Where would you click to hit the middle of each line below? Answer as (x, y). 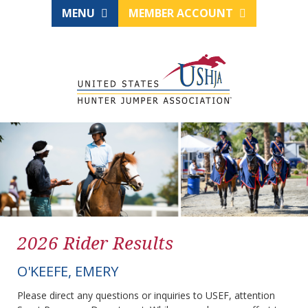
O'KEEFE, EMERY (68, 272)
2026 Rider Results (95, 243)
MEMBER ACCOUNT (182, 13)
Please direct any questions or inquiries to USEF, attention (146, 296)
